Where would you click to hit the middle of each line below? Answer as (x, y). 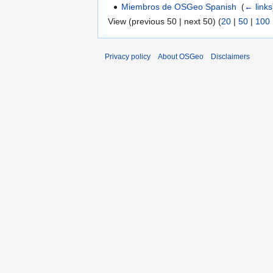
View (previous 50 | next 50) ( (165, 21)
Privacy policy (128, 56)
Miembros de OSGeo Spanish (179, 7)
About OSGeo (181, 56)
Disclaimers (230, 56)
